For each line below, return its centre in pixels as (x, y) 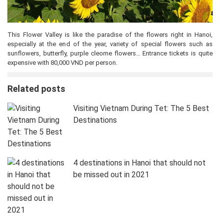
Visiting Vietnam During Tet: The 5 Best (141, 108)
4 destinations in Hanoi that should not (140, 163)
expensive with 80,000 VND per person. (62, 62)
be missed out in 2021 (111, 174)
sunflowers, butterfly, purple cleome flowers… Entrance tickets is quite (110, 53)
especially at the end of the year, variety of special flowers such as (110, 44)
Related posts (36, 88)
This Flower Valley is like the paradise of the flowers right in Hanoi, (110, 34)
